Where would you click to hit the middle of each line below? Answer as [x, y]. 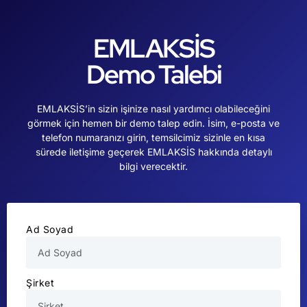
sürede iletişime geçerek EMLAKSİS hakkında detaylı [153, 152]
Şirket [40, 282]
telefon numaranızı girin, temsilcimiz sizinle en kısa [153, 138]
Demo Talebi [153, 75]
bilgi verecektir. [153, 167]
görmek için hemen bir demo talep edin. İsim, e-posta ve [153, 123]
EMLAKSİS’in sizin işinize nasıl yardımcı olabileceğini [153, 109]
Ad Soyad [50, 229]
